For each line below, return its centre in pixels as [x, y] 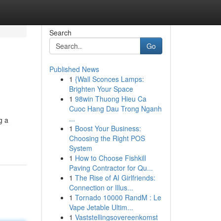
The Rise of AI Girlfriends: [115, 178]
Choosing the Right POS [107, 138]
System [80, 148]
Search [60, 33]
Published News [74, 69]
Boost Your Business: [108, 128]
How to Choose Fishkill [110, 158]
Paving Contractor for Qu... [111, 168]
